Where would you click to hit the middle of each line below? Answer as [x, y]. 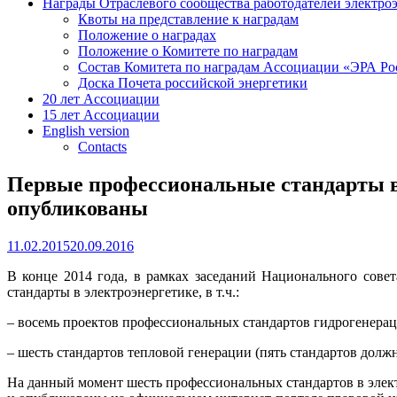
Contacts [102, 147]
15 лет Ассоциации [101, 115]
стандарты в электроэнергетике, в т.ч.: [123, 292]
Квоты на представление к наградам [188, 19]
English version [86, 131]
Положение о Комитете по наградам [188, 51]
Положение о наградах [147, 35]
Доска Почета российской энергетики [193, 83]
